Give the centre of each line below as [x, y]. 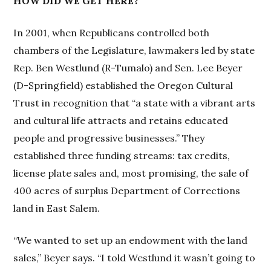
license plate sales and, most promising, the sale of [131, 173]
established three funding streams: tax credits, [122, 156]
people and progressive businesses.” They [109, 138]
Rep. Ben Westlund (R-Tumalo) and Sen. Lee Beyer [128, 68]
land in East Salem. [57, 208]
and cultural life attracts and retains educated [121, 121]
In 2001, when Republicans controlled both [112, 33]
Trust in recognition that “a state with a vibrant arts [135, 103]
